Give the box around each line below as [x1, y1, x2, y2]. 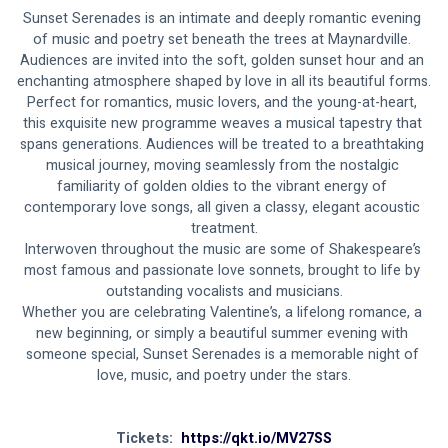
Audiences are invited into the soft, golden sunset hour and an [20, 50, 428, 72]
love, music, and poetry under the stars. [97, 365, 351, 387]
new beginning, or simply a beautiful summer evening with [36, 323, 412, 345]
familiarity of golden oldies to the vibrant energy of [57, 176, 391, 198]
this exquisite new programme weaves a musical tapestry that [22, 113, 426, 135]
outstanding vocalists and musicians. [105, 281, 343, 303]
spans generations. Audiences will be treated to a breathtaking [20, 134, 428, 156]
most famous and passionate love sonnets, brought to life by [24, 260, 424, 282]
